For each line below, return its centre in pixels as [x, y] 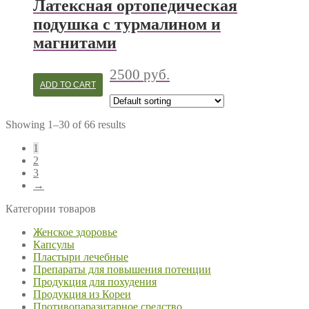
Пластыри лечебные [81, 257]
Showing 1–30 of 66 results [66, 125]
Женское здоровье [75, 232]
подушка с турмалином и [127, 24]
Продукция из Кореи [82, 295]
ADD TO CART [68, 84]
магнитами [75, 43]
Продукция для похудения [95, 282]
